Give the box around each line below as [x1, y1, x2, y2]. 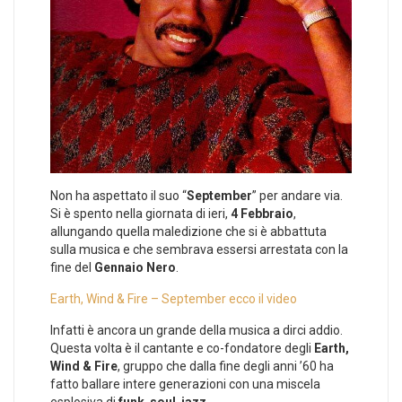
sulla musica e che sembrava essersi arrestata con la [50, 242, 348, 258]
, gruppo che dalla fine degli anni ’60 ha [118, 359, 334, 374]
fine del [50, 260, 94, 275]
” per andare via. [252, 188, 343, 204]
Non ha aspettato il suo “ [50, 188, 187, 204]
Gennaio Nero [94, 260, 176, 275]
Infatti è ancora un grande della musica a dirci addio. [50, 323, 343, 338]
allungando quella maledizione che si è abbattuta [50, 224, 327, 240]
